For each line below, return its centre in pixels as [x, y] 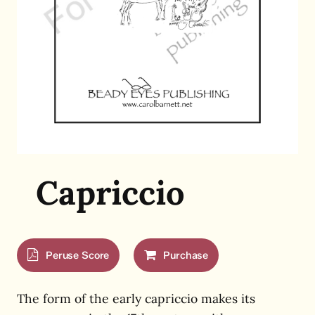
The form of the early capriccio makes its [136, 298]
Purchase [186, 255]
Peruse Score [78, 255]
